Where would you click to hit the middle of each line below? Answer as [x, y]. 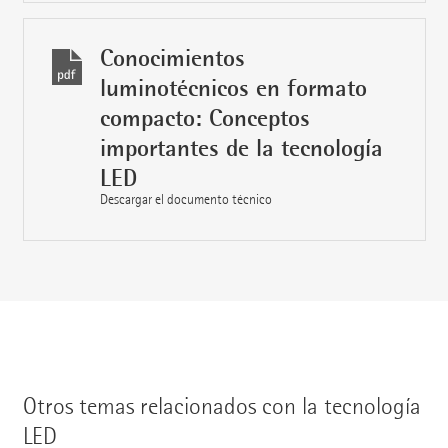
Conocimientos [172, 58]
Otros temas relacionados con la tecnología [221, 406]
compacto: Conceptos [204, 118]
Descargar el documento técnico [185, 200]
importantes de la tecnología [241, 148]
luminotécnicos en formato [233, 88]
